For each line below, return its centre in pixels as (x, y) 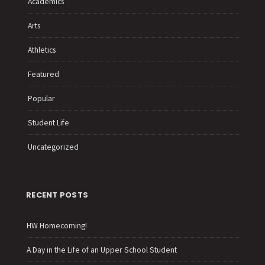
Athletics (42, 49)
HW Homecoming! (57, 225)
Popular (41, 98)
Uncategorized (53, 146)
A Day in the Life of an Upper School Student (102, 249)
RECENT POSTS (57, 195)
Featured (43, 74)
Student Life (49, 122)
